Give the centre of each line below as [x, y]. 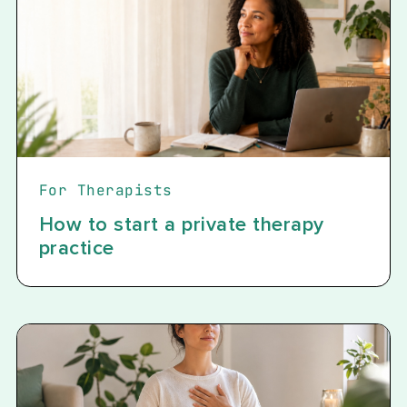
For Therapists [105, 190]
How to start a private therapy [181, 225]
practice [76, 248]
